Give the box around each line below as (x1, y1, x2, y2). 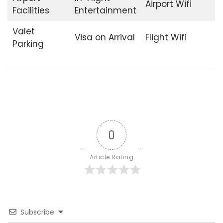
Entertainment (74, 4, 136, 17)
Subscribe (20, 207, 54, 217)
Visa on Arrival (74, 31, 135, 44)
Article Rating (90, 152, 133, 161)
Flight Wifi (145, 31, 187, 44)
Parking (12, 38, 44, 50)
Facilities (12, 4, 49, 17)
